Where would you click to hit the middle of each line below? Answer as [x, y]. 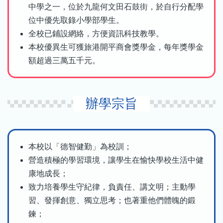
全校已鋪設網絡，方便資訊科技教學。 [96, 33]
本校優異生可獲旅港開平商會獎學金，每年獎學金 [116, 47]
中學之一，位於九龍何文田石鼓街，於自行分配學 [116, 6]
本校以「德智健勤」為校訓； [80, 146]
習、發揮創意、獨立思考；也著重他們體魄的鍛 [112, 200]
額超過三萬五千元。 [64, 60]
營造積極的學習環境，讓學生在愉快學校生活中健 [116, 160]
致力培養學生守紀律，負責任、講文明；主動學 [112, 187]
